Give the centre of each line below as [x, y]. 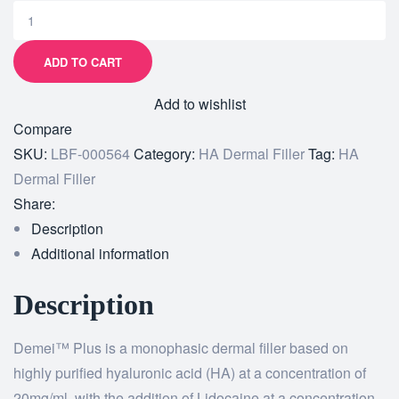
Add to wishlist [199, 104]
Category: [166, 154]
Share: [34, 204]
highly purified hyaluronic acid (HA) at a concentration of [190, 373]
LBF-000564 [90, 154]
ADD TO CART [83, 61]
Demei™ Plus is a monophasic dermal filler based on [181, 348]
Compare [43, 129]
